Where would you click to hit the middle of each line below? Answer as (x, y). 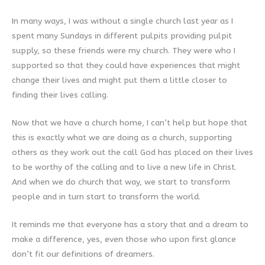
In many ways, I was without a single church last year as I (122, 21)
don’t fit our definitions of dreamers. (83, 254)
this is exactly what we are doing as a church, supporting (122, 138)
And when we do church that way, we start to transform (121, 182)
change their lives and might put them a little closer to (119, 80)
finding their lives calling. (60, 95)
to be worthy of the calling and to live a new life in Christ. (124, 167)
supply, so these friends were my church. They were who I (124, 51)
